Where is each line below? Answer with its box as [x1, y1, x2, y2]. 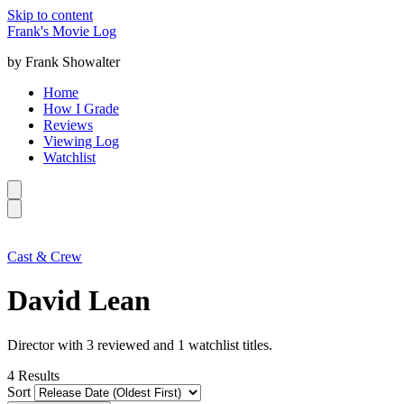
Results [18, 367, 60, 383]
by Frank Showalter [7, 54, 120, 69]
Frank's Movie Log [7, 23, 116, 39]
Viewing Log [43, 133, 119, 149]
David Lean [7, 284, 151, 317]
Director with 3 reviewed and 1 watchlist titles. [7, 336, 272, 353]
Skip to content [7, 7, 93, 23]
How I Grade [43, 101, 119, 116]
